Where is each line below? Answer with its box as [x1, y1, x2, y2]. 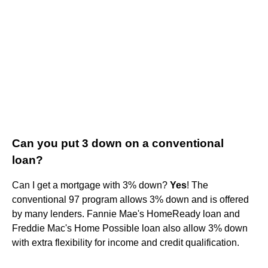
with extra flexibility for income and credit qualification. [12, 237, 239, 248]
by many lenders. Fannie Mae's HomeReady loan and [12, 208, 240, 219]
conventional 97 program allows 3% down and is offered [12, 194, 249, 205]
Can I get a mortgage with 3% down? [12, 179, 170, 190]
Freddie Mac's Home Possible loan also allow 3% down [12, 223, 248, 233]
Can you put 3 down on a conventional [12, 136, 224, 150]
